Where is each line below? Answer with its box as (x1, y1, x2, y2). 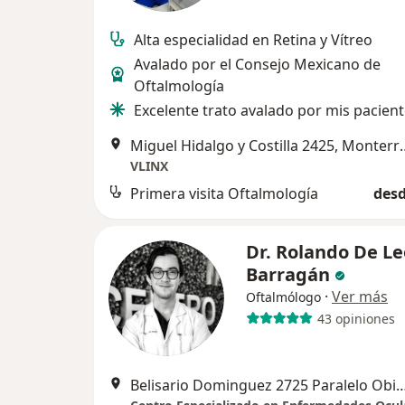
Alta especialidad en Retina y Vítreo (134, 30, 372, 50)
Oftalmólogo (246, 288, 321, 306)
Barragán (246, 262, 334, 287)
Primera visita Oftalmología (130, 184, 318, 203)
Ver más (332, 287, 388, 306)
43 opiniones (316, 309, 395, 327)
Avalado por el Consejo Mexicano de (134, 54, 381, 74)
